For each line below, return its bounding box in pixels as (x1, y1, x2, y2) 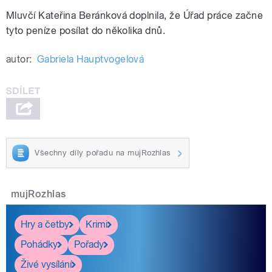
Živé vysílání (21, 259, 72, 271)
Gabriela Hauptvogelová (36, 53, 144, 66)
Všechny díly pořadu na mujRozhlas (35, 148, 171, 157)
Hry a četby (21, 219, 69, 231)
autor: (6, 53, 32, 66)
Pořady (74, 239, 104, 251)
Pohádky (21, 239, 58, 251)
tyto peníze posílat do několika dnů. (6, 25, 166, 37)
